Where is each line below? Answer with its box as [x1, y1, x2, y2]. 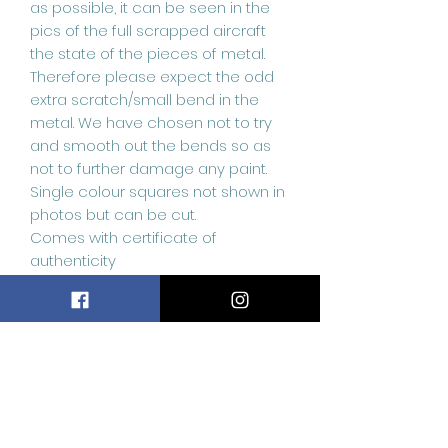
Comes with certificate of [30, 226, 217, 248]
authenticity [30, 249, 116, 271]
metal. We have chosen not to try [30, 111, 272, 133]
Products [60, 409, 176, 445]
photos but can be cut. [30, 203, 196, 225]
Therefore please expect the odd [30, 65, 274, 87]
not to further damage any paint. [30, 157, 267, 179]
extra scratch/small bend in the [30, 88, 259, 110]
